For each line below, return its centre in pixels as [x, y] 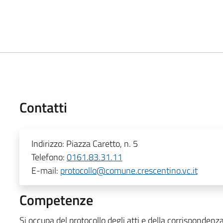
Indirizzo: [49, 143]
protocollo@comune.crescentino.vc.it [129, 170]
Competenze [56, 200]
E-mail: [46, 170]
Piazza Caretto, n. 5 [102, 143]
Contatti [43, 107]
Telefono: [49, 157]
